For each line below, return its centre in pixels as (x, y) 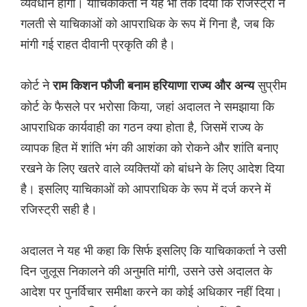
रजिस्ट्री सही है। (59, 209)
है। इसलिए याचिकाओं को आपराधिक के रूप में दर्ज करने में (146, 189)
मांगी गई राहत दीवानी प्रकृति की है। (98, 44)
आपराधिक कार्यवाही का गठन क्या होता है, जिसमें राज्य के (142, 127)
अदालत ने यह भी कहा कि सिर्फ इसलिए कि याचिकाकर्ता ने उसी (153, 250)
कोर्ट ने (37, 85)
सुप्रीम (272, 85)
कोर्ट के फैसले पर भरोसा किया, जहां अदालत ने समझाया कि (147, 107)
